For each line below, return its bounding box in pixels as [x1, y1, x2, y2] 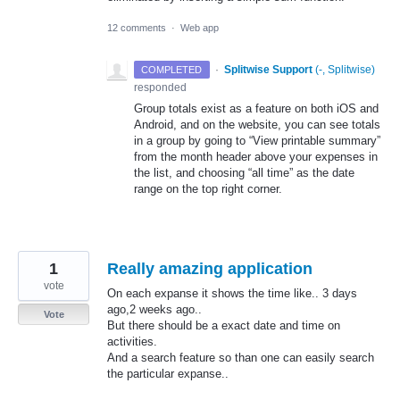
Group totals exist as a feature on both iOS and [134, 102, 379, 116]
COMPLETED [141, 64, 203, 76]
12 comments [107, 22, 166, 34]
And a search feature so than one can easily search [107, 351, 374, 365]
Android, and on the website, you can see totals [134, 118, 380, 132]
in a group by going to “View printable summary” [134, 134, 380, 148]
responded [134, 81, 187, 95]
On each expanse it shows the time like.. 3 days [107, 287, 357, 301]
